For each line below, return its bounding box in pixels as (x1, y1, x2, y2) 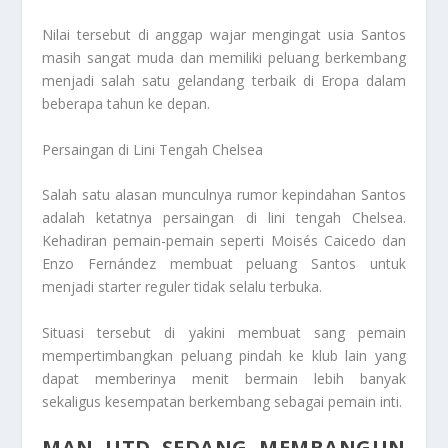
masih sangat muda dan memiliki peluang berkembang (42, 48, 406, 68)
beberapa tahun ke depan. (42, 94, 211, 114)
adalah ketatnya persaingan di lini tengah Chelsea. (42, 208, 406, 228)
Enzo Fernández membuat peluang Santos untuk (42, 254, 406, 274)
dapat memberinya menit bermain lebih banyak (42, 368, 406, 388)
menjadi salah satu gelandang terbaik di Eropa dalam (42, 71, 406, 91)
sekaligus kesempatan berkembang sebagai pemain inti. (42, 391, 403, 411)
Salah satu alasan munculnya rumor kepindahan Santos (42, 185, 406, 205)
